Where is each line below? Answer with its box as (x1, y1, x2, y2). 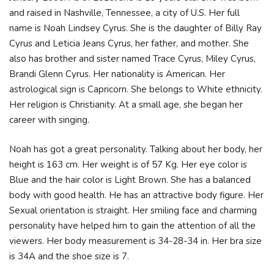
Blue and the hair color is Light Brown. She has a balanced (9, 173, 251, 186)
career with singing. (9, 114, 89, 126)
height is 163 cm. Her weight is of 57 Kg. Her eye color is (9, 158, 247, 171)
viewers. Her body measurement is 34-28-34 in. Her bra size (9, 234, 262, 247)
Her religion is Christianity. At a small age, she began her (9, 98, 243, 111)
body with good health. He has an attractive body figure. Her (9, 188, 264, 201)
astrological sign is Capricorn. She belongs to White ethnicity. (9, 83, 262, 95)
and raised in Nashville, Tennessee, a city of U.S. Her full (9, 7, 240, 19)
